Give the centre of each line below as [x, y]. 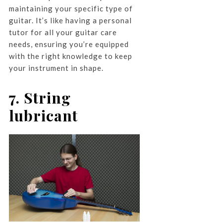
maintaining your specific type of [71, 8]
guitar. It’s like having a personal [70, 20]
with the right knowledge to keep [70, 56]
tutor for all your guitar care [63, 32]
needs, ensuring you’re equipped [69, 44]
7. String [40, 97]
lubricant [43, 115]
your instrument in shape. [56, 68]
